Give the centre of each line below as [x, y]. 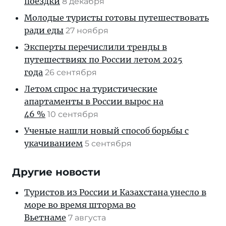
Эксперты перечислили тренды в [96, 47]
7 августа [88, 218]
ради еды [44, 31]
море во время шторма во [80, 205]
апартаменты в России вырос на [94, 102]
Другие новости [56, 172]
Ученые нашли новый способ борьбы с [106, 131]
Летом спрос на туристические [91, 89]
